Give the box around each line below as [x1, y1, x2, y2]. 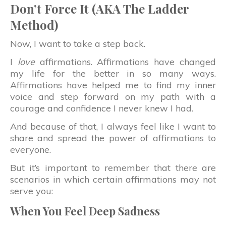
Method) [10, 16, 58, 33]
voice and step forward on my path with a [10, 90, 216, 102]
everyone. [10, 143, 51, 155]
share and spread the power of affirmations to [10, 132, 216, 144]
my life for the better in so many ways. [10, 67, 216, 79]
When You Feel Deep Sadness [10, 203, 160, 218]
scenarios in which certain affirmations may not [10, 173, 216, 185]
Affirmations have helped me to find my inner [10, 79, 216, 91]
